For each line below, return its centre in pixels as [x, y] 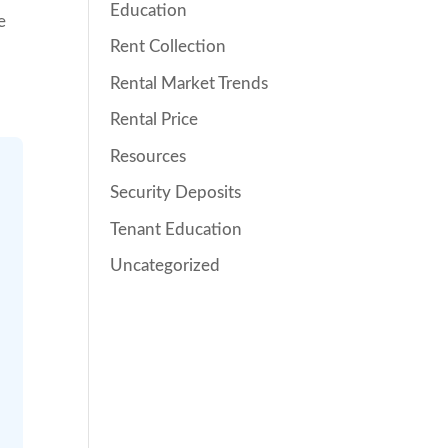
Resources [148, 156]
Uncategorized [165, 265]
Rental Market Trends [189, 83]
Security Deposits [176, 192]
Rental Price [154, 119]
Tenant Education [176, 229]
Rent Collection [168, 46]
